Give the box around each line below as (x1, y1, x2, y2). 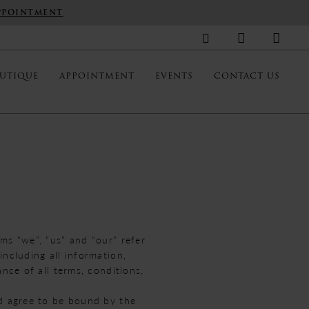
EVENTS (155, 69, 193, 83)
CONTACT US (214, 69, 280, 83)
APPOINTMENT (59, 69, 134, 83)
